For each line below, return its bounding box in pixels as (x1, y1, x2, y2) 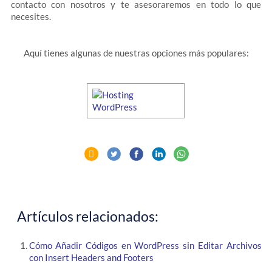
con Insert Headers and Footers (29, 251, 154, 263)
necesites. (10, 11, 51, 22)
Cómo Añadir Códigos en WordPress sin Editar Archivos (29, 239, 262, 251)
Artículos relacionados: (16, 208, 158, 225)
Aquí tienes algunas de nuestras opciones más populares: (23, 47, 249, 58)
